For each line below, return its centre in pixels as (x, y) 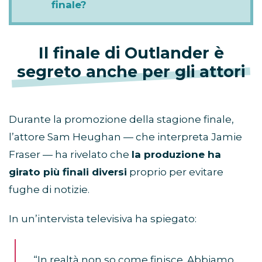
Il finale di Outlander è (131, 53)
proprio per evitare (175, 172)
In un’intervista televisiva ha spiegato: (103, 219)
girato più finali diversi (68, 172)
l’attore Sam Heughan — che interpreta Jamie (125, 137)
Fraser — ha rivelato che (70, 155)
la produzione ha (176, 155)
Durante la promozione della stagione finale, (121, 120)
